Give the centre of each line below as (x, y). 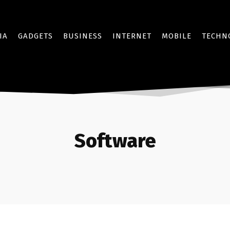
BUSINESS (83, 36)
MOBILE (177, 36)
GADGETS (35, 36)
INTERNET (132, 36)
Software (115, 141)
